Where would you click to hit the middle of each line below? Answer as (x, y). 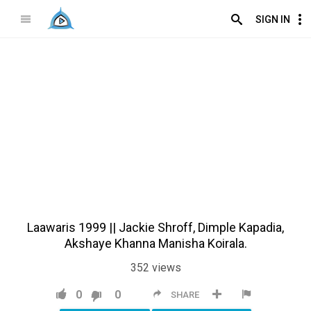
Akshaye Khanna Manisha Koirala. (155, 243)
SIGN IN (273, 19)
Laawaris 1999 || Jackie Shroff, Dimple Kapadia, (155, 227)
